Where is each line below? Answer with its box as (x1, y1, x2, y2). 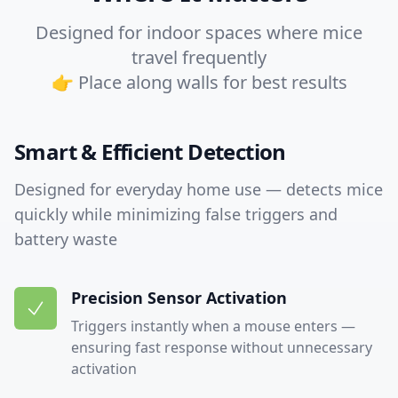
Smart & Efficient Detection (14, 137, 286, 166)
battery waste (14, 228, 117, 250)
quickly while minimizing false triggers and (14, 203, 338, 225)
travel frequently (131, 45, 267, 69)
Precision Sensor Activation (71, 287, 287, 308)
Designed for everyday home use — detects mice (14, 179, 383, 200)
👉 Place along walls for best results (51, 70, 347, 94)
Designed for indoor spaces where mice (36, 20, 362, 44)
